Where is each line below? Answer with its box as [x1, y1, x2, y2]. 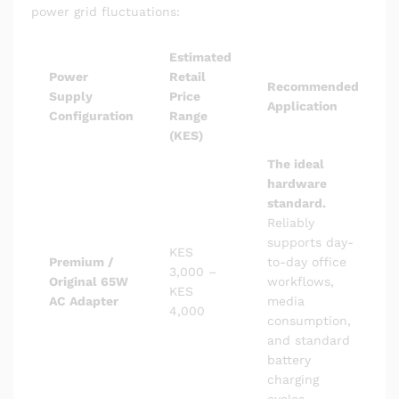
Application [267, 98, 338, 113]
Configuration [49, 108, 134, 123]
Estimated [169, 49, 232, 64]
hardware [267, 175, 327, 191]
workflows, [267, 273, 334, 289]
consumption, [267, 313, 351, 328]
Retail [169, 69, 206, 84]
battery [267, 352, 311, 367]
